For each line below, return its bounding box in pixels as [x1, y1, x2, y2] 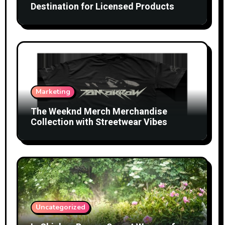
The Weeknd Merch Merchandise [30, 104, 167, 119]
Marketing [35, 86, 70, 96]
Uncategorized [35, 202, 85, 212]
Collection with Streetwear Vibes [30, 115, 167, 129]
